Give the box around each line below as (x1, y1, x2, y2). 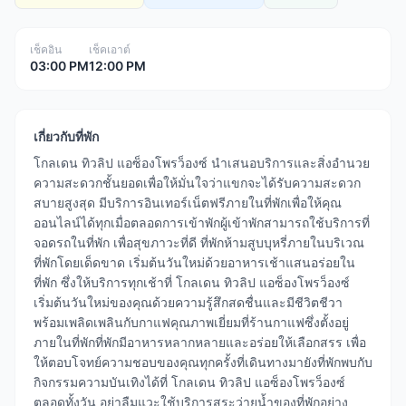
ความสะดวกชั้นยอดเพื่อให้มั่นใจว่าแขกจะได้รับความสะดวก (34, 175, 361, 190)
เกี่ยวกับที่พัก (34, 129, 99, 144)
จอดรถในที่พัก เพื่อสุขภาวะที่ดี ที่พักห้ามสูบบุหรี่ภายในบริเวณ (34, 235, 364, 250)
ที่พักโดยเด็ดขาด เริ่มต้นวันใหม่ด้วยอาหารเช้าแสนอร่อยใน (34, 255, 355, 270)
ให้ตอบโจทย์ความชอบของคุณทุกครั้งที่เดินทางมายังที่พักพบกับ (34, 354, 372, 370)
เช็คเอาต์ (89, 43, 130, 56)
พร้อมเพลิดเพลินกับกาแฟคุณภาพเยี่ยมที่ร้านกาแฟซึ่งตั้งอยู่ (34, 314, 349, 330)
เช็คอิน (30, 43, 62, 56)
